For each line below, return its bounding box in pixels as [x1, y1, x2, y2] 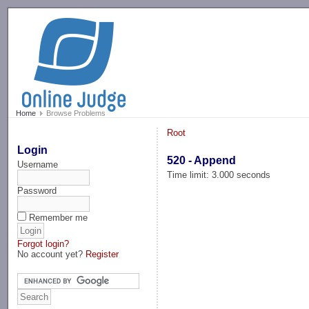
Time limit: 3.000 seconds [167, 169, 271, 180]
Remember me [29, 212, 88, 223]
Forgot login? [17, 238, 70, 249]
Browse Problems [43, 109, 106, 118]
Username [17, 159, 59, 170]
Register [86, 248, 119, 259]
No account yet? [17, 248, 86, 259]
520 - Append [167, 154, 237, 166]
